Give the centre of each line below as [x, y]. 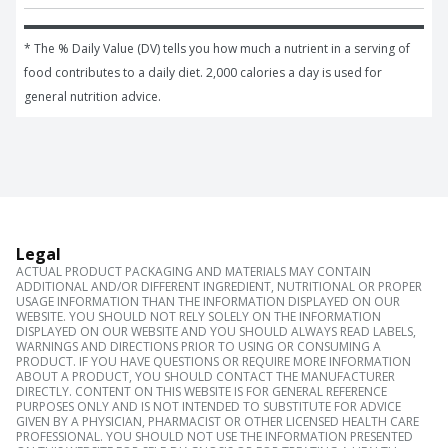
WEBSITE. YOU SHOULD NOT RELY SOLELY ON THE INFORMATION [198, 317]
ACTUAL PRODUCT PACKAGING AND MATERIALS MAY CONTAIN [193, 272]
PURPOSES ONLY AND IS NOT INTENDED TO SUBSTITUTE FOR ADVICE [208, 407]
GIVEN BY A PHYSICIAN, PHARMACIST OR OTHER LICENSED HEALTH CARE [217, 422]
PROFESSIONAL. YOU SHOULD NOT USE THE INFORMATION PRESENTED [214, 437]
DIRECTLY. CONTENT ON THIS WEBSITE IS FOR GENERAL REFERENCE [201, 392]
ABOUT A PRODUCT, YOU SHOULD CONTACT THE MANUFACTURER [205, 377]
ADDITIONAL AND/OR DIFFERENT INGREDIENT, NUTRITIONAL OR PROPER [219, 287]
